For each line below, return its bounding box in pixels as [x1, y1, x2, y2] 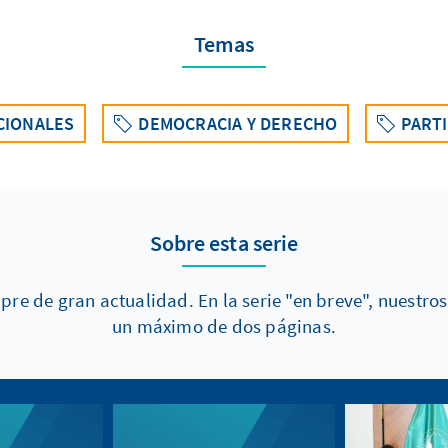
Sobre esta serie [149, 229, 299, 257]
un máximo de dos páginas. [112, 314, 336, 338]
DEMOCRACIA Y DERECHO [138, 112, 338, 135]
